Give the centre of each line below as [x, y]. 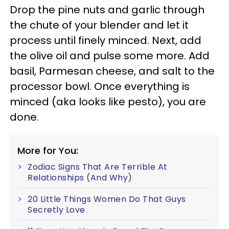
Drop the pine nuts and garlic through [107, 10]
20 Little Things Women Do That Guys [107, 199]
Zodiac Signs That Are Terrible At [98, 167]
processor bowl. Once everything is [100, 86]
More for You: [48, 151]
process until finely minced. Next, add [106, 40]
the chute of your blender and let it [99, 25]
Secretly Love [56, 210]
